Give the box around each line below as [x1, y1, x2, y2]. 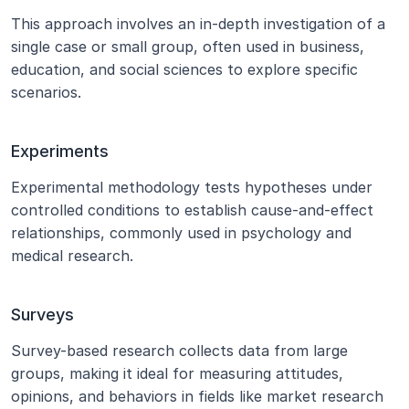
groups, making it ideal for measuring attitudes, [11, 364, 343, 383]
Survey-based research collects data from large [11, 341, 348, 360]
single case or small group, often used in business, [11, 37, 364, 56]
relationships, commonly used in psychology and [11, 224, 351, 242]
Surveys [11, 305, 74, 324]
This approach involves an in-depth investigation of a [11, 15, 385, 33]
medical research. [11, 246, 133, 265]
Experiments [11, 142, 109, 161]
